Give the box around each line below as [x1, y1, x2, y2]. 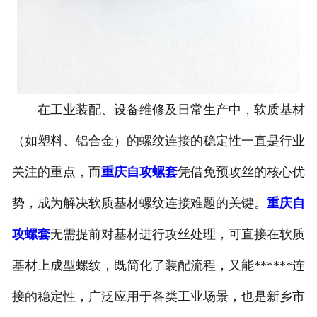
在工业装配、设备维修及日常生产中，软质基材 [11, 103, 305, 117]
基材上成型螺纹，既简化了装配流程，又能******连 [11, 258, 305, 273]
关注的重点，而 [11, 165, 101, 180]
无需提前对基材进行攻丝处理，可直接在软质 [50, 227, 305, 242]
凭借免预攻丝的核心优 [177, 165, 305, 180]
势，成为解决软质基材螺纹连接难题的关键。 [11, 196, 267, 211]
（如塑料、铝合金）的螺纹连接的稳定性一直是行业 [11, 134, 305, 149]
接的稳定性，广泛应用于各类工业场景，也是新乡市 [11, 289, 305, 304]
